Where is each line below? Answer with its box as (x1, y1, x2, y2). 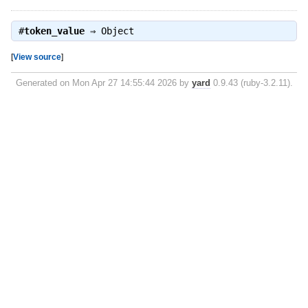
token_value (23, 25, 85, 37)
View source (12, 52, 61, 61)
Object (100, 25, 134, 37)
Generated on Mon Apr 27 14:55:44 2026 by (15, 77, 192, 88)
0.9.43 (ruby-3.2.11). (210, 77, 293, 88)
